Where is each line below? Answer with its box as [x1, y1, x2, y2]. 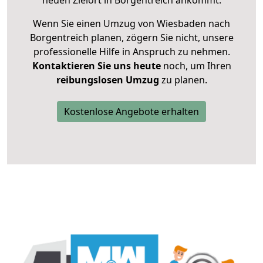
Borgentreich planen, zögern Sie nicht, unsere [29, 31, 234, 45]
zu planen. [159, 73, 207, 87]
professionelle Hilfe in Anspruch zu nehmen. [33, 45, 230, 59]
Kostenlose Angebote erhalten [64, 105, 199, 119]
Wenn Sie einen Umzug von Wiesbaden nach [33, 17, 230, 31]
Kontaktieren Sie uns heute [32, 59, 161, 73]
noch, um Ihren [160, 59, 231, 73]
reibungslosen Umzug [56, 73, 159, 87]
